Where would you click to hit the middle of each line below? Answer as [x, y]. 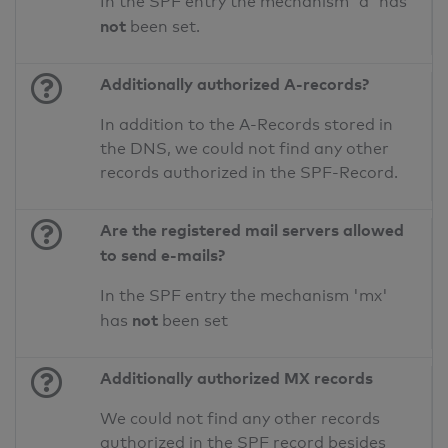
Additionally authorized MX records [237, 378]
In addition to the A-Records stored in [247, 125]
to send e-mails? [163, 255]
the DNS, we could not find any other [245, 149]
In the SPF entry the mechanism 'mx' [244, 296]
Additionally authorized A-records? [235, 84]
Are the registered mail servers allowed [252, 230]
